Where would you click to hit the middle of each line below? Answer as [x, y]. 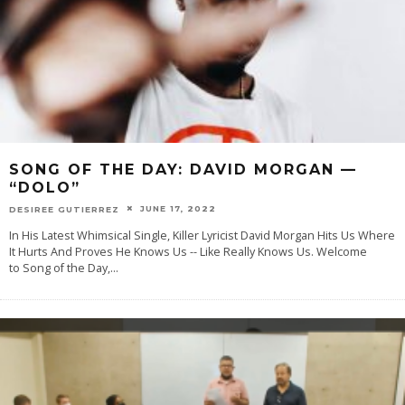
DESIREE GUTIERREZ [64, 209]
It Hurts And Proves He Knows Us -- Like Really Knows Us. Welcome [188, 252]
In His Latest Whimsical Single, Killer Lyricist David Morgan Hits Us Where [202, 236]
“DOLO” [45, 187]
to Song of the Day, [60, 268]
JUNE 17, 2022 [178, 208]
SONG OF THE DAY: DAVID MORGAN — [183, 169]
